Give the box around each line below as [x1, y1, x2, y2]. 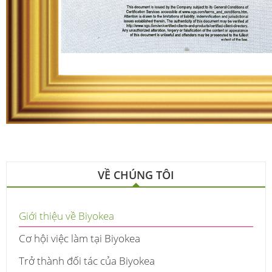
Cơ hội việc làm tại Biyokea [19, 231, 140, 245]
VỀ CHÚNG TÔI [98, 168, 174, 182]
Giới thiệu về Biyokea [19, 209, 114, 223]
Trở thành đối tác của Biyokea [19, 254, 155, 268]
